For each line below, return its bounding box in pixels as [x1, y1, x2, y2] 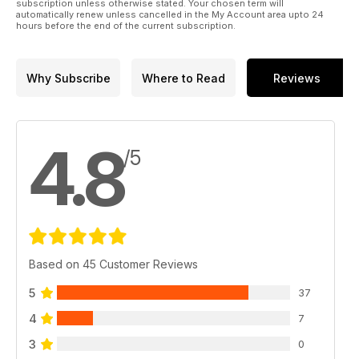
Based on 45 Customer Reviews [29, 257, 198, 272]
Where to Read [142, 71, 225, 85]
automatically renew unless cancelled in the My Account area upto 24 [16, 9, 324, 21]
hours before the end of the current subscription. [16, 20, 236, 32]
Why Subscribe [26, 71, 111, 85]
